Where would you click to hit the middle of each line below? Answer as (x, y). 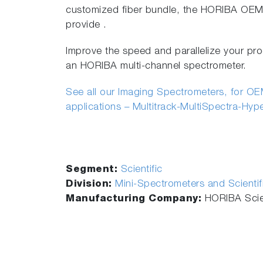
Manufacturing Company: (135, 199)
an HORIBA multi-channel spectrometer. (156, 67)
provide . (86, 26)
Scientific (141, 170)
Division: (90, 185)
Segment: (93, 170)
